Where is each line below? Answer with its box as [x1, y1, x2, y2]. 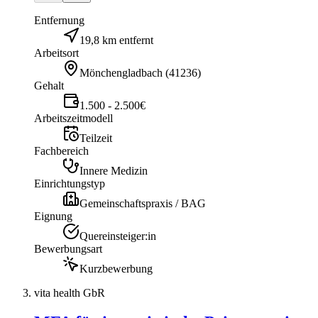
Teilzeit [79, 131, 112, 144]
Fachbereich [34, 144, 89, 157]
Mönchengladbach [79, 66, 163, 79]
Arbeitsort [34, 46, 79, 59]
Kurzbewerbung [79, 262, 153, 275]
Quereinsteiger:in [79, 229, 156, 242]
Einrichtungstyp [34, 177, 105, 190]
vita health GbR [34, 286, 105, 299]
